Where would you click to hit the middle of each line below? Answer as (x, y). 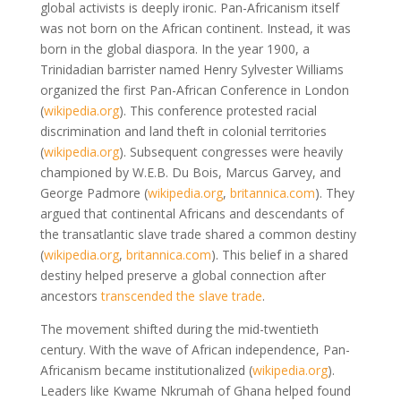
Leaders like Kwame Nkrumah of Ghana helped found (195, 390)
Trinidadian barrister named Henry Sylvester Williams (192, 69)
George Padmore (92, 192)
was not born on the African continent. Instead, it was (195, 28)
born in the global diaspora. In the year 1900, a (175, 48)
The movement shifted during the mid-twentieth (179, 328)
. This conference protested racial (220, 110)
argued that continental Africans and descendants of (192, 213)
